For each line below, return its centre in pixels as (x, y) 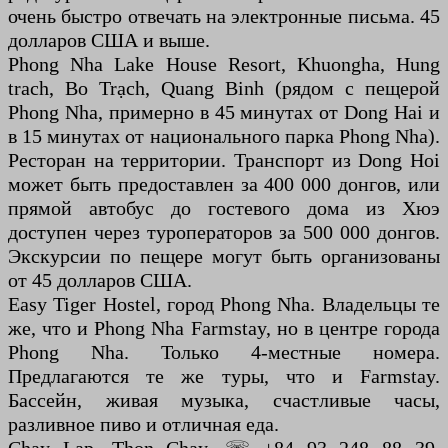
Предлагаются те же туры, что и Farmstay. (224, 376)
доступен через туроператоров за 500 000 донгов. (224, 232)
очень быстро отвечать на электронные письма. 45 (224, 16)
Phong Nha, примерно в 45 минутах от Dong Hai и (224, 112)
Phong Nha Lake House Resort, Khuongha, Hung (224, 64)
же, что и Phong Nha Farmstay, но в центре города (224, 328)
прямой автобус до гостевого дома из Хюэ (224, 208)
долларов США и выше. (109, 40)
